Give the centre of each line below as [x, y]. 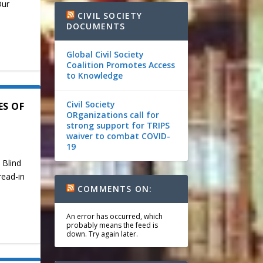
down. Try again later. [102, 234]
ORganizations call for [112, 115]
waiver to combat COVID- [118, 136]
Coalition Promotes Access [120, 65]
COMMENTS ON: [115, 189]
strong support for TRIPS [118, 125]
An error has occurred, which [114, 216]
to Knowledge [94, 75]
